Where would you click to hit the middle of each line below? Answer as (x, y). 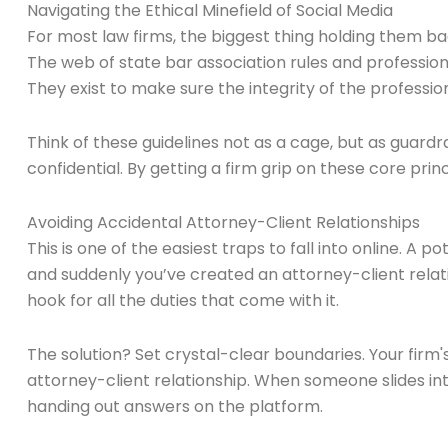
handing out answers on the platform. (175, 407)
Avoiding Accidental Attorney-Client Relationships (223, 223)
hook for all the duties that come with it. (183, 301)
